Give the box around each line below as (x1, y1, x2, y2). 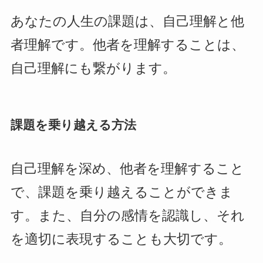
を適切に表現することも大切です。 (10, 231, 232, 247)
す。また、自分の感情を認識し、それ (10, 208, 245, 223)
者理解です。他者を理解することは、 (10, 37, 245, 52)
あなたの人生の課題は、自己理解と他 (10, 14, 244, 29)
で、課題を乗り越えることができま (10, 184, 233, 200)
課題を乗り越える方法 (10, 117, 136, 131)
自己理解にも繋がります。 (10, 60, 176, 76)
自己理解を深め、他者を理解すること (10, 161, 244, 176)
